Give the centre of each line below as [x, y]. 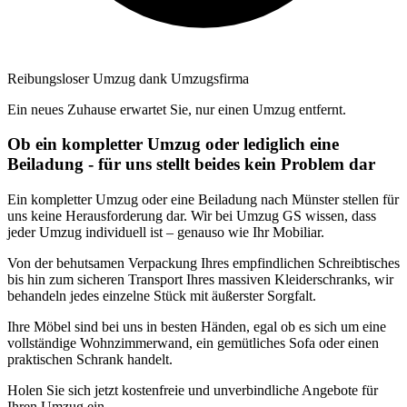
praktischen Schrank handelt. [90, 359]
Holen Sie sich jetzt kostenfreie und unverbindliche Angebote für [193, 390]
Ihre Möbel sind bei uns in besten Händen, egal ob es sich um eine [197, 327]
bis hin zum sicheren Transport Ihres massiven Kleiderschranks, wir [200, 279]
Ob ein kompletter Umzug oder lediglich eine [173, 144]
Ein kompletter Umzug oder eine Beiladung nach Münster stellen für [203, 199]
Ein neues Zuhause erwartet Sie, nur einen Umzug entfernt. [177, 109]
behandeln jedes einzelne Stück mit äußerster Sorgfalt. [162, 296]
